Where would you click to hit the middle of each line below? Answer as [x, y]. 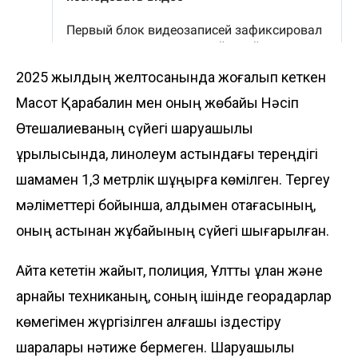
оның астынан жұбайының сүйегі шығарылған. [173, 230]
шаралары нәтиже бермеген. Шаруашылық [155, 347]
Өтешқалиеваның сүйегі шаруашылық [135, 128]
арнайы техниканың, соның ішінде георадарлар [174, 296]
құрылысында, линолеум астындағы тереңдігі [167, 153]
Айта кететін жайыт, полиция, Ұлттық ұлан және [169, 270]
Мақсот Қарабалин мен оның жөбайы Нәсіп [157, 102]
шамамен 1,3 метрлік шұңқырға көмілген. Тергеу [173, 179]
